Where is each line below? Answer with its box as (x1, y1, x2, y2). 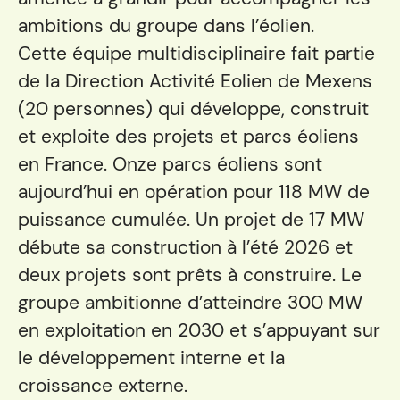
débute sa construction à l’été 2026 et (18, 235, 353, 260)
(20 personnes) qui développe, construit (18, 96, 369, 121)
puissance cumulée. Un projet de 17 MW (18, 207, 364, 232)
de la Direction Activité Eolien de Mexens (18, 69, 372, 94)
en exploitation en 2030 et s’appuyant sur (18, 318, 380, 343)
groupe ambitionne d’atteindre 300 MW (18, 290, 362, 315)
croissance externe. (18, 373, 187, 398)
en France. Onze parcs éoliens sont (18, 152, 322, 177)
